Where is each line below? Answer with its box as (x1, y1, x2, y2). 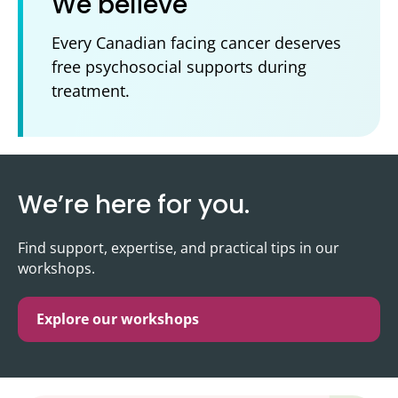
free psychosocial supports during (52, 56, 306, 78)
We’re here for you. (18, 187, 250, 223)
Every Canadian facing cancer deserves (52, 32, 341, 54)
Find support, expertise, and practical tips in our (18, 238, 339, 259)
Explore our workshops (36, 309, 199, 330)
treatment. (52, 80, 130, 102)
